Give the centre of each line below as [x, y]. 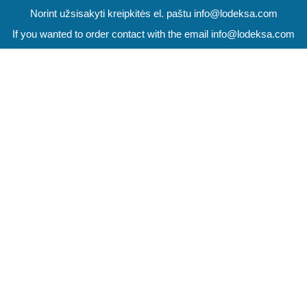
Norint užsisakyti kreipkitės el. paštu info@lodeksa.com [153, 13]
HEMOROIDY [153, 233]
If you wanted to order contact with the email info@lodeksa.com [153, 34]
